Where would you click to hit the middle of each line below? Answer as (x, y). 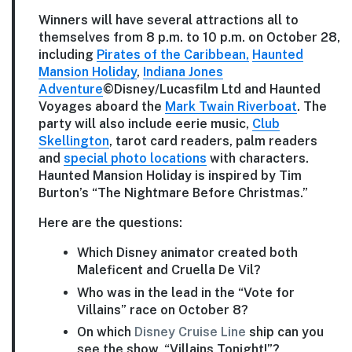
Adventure (71, 89)
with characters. (258, 158)
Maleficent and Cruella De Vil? (169, 269)
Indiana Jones (183, 71)
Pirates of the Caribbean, (173, 54)
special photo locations (135, 158)
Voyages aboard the (102, 106)
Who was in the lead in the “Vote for (185, 292)
